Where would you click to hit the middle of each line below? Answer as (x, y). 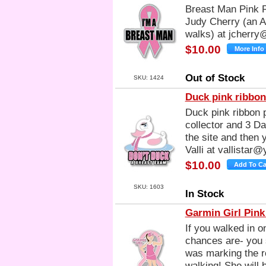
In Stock (204, 194)
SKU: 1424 (149, 77)
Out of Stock (215, 78)
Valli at (201, 150)
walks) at (207, 34)
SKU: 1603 (149, 187)
